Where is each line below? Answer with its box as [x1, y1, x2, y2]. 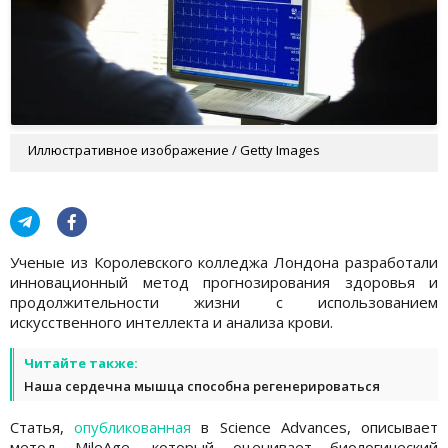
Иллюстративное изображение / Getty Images [28, 140, 320, 159]
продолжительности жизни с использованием [10, 291, 438, 312]
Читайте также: [24, 353, 138, 372]
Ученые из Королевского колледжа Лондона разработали [10, 251, 438, 272]
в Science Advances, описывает [191, 416, 439, 437]
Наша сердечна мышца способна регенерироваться [24, 376, 380, 395]
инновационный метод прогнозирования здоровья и [10, 271, 438, 292]
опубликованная [74, 416, 192, 437]
